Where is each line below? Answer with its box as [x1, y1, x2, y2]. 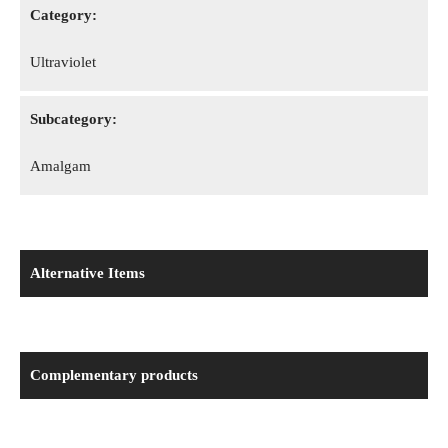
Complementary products [30, 367, 198, 383]
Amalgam [30, 158, 91, 174]
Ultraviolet [30, 54, 96, 70]
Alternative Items [30, 265, 145, 281]
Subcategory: [30, 111, 117, 127]
